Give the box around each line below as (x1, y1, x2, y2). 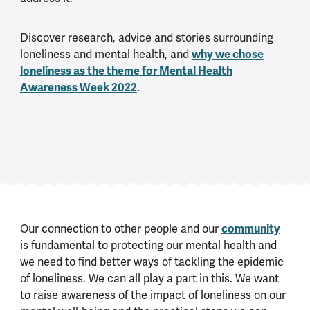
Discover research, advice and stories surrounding (19, 30, 273, 46)
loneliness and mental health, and (19, 47, 192, 62)
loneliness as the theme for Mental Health (19, 64, 232, 79)
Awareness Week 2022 (19, 80, 137, 95)
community (221, 221, 280, 236)
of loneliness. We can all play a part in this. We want (19, 271, 279, 286)
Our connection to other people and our (19, 221, 221, 236)
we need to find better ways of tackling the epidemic (19, 254, 284, 269)
